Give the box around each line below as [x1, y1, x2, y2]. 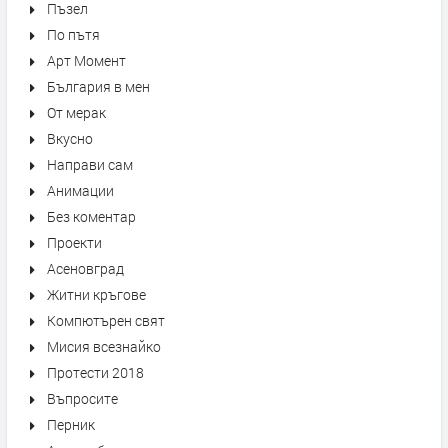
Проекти [47, 233, 102, 252]
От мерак [47, 103, 106, 122]
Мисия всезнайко [47, 337, 161, 356]
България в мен [47, 77, 150, 96]
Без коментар [47, 207, 136, 226]
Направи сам [47, 155, 133, 174]
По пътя [47, 25, 100, 44]
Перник [47, 415, 95, 434]
